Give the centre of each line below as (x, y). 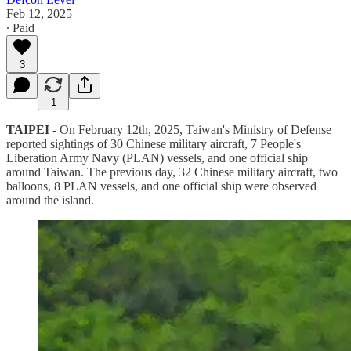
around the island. (50, 200)
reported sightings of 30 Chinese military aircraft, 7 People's (154, 143)
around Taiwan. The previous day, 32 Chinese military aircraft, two (172, 172)
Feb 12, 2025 (39, 13)
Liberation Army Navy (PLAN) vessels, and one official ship (157, 157)
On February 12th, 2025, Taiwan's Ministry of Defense (195, 129)
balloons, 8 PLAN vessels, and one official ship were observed (161, 186)
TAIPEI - (33, 129)
